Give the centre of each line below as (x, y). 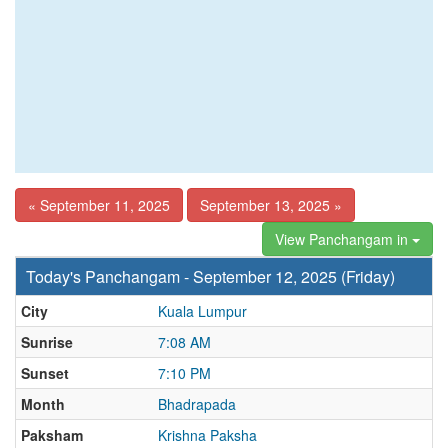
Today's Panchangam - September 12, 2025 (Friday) (210, 276)
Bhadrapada (197, 404)
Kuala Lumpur (202, 311)
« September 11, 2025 (99, 205)
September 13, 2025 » (271, 205)
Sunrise (47, 342)
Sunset (45, 373)
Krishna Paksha (207, 435)
